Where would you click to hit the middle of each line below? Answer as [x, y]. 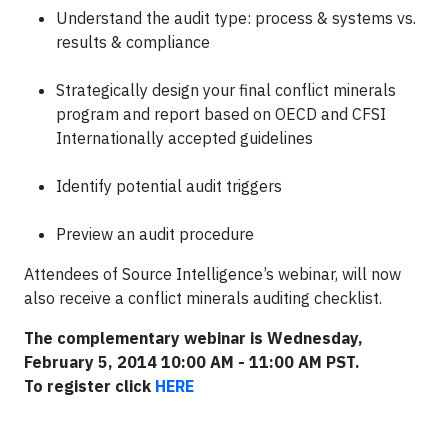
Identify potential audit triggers [169, 186]
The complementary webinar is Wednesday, [193, 338]
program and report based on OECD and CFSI [221, 114]
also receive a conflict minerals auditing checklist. [203, 298]
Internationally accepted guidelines [184, 138]
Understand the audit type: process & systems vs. [236, 18]
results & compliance [133, 42]
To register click [89, 386]
